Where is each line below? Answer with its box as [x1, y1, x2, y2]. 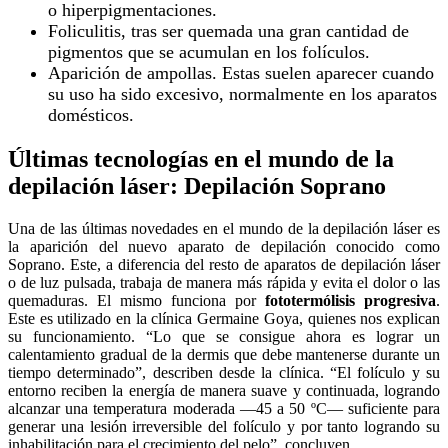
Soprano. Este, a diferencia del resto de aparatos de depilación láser [8, 255, 440, 273]
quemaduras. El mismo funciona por [8, 291, 265, 309]
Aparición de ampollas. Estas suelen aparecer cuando [48, 62, 434, 83]
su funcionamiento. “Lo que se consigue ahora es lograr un [8, 327, 440, 345]
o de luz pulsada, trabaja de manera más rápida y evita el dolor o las [8, 273, 440, 291]
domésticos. [48, 104, 134, 125]
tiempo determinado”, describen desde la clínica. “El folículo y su [8, 363, 440, 381]
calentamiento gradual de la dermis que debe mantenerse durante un [8, 345, 440, 363]
